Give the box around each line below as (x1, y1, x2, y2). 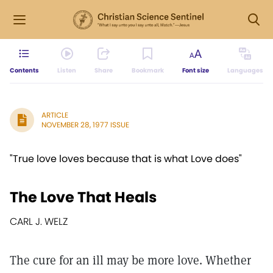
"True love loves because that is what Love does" (10, 152, 242, 166)
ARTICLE (41, 110, 68, 120)
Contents (10, 66, 39, 75)
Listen (57, 66, 77, 75)
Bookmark (131, 66, 164, 75)
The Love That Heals (10, 187, 157, 207)
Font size (182, 66, 209, 75)
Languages (227, 66, 263, 75)
